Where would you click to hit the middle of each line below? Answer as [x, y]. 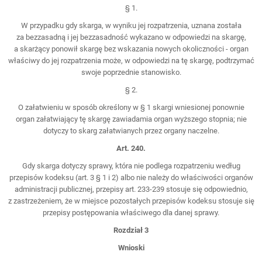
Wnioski [131, 247]
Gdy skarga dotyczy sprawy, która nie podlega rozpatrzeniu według [131, 166]
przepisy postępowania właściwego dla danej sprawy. [131, 212]
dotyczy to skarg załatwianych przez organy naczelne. [131, 130]
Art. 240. [131, 148]
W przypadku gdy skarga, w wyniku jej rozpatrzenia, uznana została [131, 25]
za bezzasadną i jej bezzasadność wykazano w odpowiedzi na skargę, [131, 37]
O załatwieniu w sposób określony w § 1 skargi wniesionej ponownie [131, 107]
